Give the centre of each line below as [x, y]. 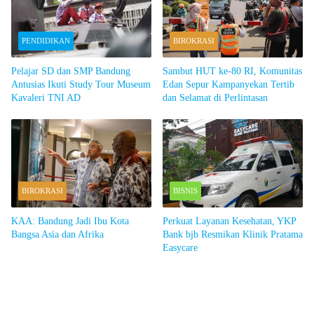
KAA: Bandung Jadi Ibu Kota [70, 221]
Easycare [180, 247]
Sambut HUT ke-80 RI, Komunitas [232, 71]
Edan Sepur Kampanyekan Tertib [228, 84]
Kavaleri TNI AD [46, 97]
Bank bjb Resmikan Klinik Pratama [233, 234]
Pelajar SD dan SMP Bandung [71, 71]
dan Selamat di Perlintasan [215, 97]
